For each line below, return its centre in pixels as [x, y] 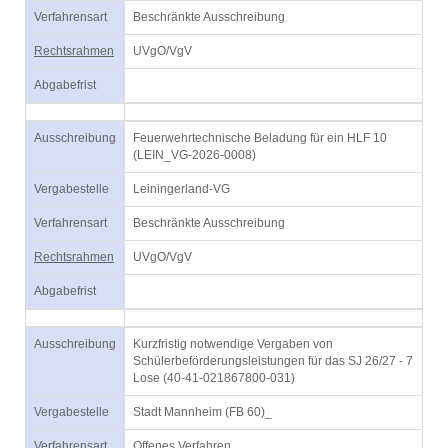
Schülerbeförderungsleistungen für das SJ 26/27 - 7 [273, 361]
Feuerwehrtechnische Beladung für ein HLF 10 [260, 138]
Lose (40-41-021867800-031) [214, 378]
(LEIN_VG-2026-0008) [194, 155]
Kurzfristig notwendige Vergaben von [233, 344]
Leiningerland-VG [181, 189]
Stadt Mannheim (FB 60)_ [202, 412]
